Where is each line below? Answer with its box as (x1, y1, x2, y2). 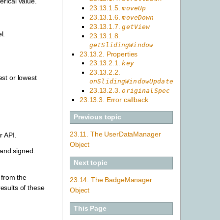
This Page (74, 204, 107, 213)
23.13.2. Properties (80, 50, 138, 58)
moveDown (122, 13, 154, 21)
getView (122, 23, 150, 30)
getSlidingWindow (89, 41, 154, 49)
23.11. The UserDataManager (70, 130, 161, 138)
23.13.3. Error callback (80, 95, 148, 104)
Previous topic (74, 113, 122, 121)
